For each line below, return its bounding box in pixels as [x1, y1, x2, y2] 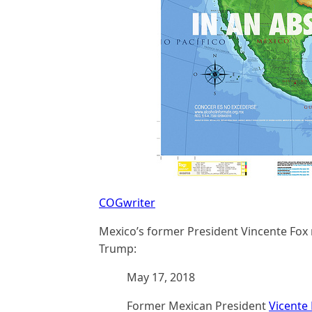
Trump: [99, 241, 136, 256]
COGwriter [99, 195, 155, 210]
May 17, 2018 [127, 270, 195, 285]
